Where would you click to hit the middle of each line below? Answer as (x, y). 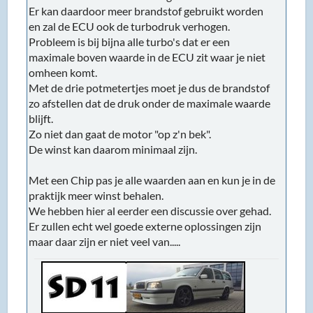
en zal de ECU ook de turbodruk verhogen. (130, 26)
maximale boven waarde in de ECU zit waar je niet (147, 57)
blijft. (41, 118)
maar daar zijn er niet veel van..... (105, 241)
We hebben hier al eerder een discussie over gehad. (150, 210)
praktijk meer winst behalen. (96, 195)
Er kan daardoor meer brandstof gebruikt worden (146, 10)
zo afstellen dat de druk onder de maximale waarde (150, 103)
